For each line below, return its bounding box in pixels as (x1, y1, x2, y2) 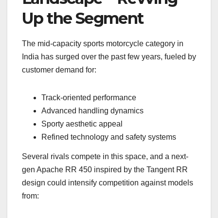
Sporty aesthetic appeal (41, 120, 123, 128)
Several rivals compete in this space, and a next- (22, 152, 188, 161)
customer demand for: (22, 66, 96, 74)
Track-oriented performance (41, 93, 136, 102)
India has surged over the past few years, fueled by (22, 53, 196, 61)
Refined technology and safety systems (41, 133, 176, 142)
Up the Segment (22, 9, 144, 28)
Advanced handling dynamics (41, 107, 144, 115)
